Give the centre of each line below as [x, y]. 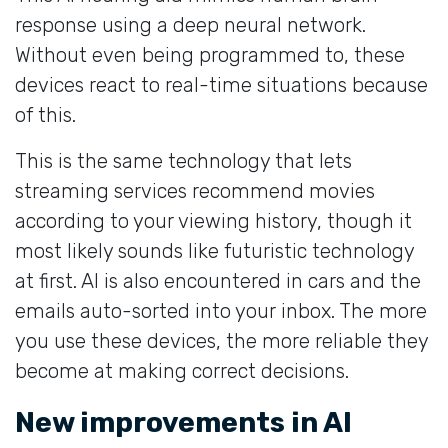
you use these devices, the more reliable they [221, 340]
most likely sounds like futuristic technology [214, 250]
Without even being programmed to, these [210, 54]
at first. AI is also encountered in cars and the [218, 280]
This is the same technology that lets [183, 160]
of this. [45, 114]
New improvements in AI [183, 422]
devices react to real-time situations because [221, 84]
